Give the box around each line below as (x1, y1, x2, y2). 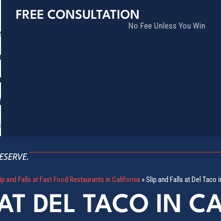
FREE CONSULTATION (16, 9, 140, 22)
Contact (27, 119, 54, 130)
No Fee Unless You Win (128, 21, 205, 31)
